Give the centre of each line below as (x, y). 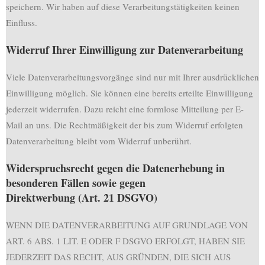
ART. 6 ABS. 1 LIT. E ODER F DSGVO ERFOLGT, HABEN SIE (125, 241)
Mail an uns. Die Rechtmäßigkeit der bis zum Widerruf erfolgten (125, 125)
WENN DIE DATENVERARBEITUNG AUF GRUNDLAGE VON (127, 225)
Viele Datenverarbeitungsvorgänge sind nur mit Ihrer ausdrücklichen (132, 77)
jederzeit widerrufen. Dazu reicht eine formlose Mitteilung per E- (125, 109)
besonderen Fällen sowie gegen (76, 183)
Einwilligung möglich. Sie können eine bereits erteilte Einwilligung (130, 93)
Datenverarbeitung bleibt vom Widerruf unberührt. (99, 141)
